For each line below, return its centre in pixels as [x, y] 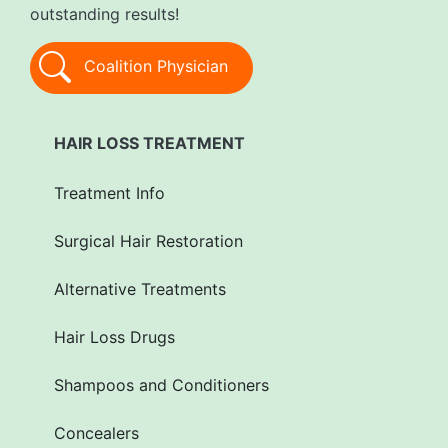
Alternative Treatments [140, 289]
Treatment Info [109, 193]
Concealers [96, 433]
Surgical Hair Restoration [148, 241]
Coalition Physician [153, 66]
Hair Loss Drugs [114, 337]
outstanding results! [104, 14]
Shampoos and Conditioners [161, 385]
